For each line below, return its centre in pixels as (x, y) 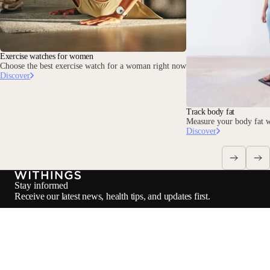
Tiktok (133, 246)
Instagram (71, 246)
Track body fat (211, 111)
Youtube (105, 246)
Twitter (159, 246)
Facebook (33, 246)
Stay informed (41, 186)
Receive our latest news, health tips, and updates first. (112, 196)
